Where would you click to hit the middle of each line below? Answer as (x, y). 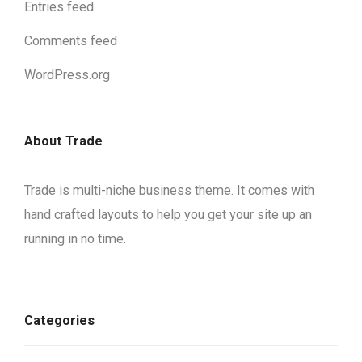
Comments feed (71, 40)
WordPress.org (67, 74)
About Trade (63, 141)
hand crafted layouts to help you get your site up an (168, 214)
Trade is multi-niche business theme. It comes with (169, 190)
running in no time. (75, 238)
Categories (59, 320)
